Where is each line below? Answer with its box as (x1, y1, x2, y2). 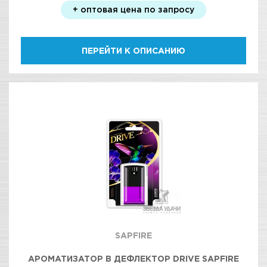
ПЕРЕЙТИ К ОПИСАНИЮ (82, 46, 185, 55)
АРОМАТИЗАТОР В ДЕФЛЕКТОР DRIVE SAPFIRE (28, 254, 239, 263)
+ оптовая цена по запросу (73, 5, 194, 14)
